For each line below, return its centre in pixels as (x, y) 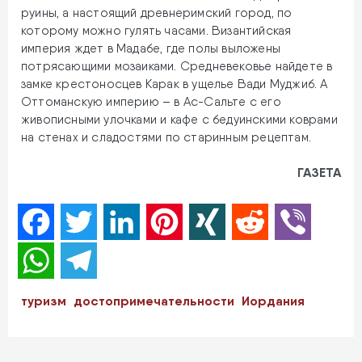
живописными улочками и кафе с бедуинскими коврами (179, 120)
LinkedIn (162, 221)
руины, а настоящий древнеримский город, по (157, 13)
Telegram (124, 259)
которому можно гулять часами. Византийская (156, 31)
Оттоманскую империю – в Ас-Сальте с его (151, 102)
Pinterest (209, 221)
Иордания (273, 300)
